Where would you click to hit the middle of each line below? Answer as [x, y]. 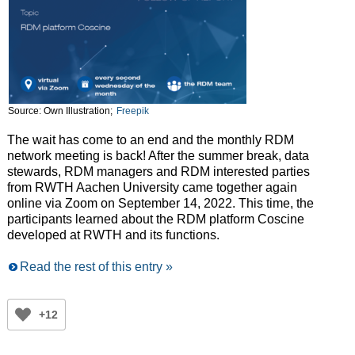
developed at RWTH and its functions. [113, 235]
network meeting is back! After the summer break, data [158, 156]
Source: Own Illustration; [61, 111]
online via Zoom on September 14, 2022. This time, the [160, 204]
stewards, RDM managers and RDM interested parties [158, 172]
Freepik [132, 111]
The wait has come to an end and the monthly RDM [150, 140]
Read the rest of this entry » [96, 267]
